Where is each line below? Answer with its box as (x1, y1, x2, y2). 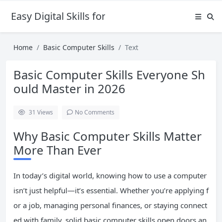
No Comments (75, 108, 114, 116)
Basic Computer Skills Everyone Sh (13, 66, 205, 83)
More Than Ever (13, 142, 102, 158)
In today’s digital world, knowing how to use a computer (13, 170, 207, 180)
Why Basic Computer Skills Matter (13, 128, 202, 144)
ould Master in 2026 (13, 80, 125, 97)
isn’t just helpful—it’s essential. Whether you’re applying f (13, 185, 209, 195)
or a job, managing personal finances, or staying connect (13, 200, 207, 210)
